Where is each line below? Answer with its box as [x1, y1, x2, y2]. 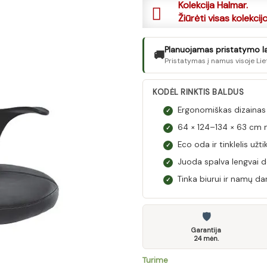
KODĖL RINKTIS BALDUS [153, 87, 244, 97]
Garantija [191, 226, 222, 234]
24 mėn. [193, 234, 219, 243]
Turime [142, 255, 168, 265]
